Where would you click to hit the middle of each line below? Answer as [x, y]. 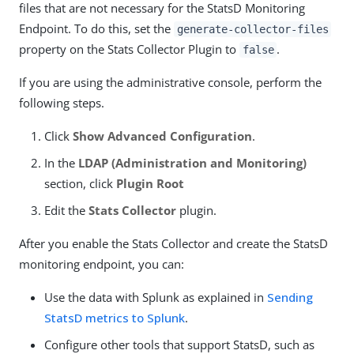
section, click [80, 183]
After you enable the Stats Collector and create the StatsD [173, 243]
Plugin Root [150, 183]
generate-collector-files [252, 29]
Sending [290, 297]
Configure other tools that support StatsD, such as [179, 345]
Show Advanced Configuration [162, 136]
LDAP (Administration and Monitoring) [192, 163]
